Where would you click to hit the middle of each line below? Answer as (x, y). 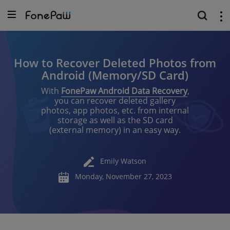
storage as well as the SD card (115, 120)
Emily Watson (123, 161)
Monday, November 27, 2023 (123, 177)
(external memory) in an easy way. (115, 130)
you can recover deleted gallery (115, 101)
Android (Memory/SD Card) (115, 75)
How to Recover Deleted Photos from (115, 63)
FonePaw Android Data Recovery (124, 91)
